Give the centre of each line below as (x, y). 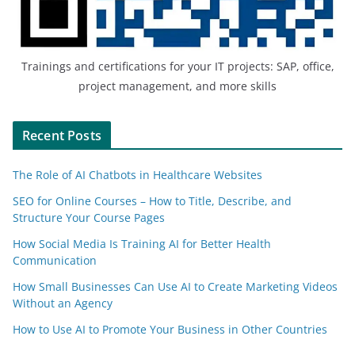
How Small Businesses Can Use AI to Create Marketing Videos (175, 286)
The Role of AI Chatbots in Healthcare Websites (137, 174)
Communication (55, 260)
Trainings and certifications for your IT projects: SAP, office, (177, 66)
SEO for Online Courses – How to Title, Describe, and (152, 200)
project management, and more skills (177, 86)
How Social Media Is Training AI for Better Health (142, 243)
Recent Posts (62, 135)
